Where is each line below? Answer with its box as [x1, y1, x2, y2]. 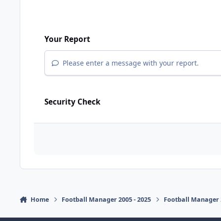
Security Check [44, 97, 101, 108]
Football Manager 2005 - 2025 [62, 195, 151, 204]
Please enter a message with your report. [61, 58, 199, 68]
